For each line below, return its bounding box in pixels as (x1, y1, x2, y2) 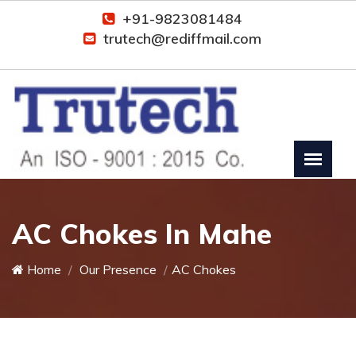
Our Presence (76, 261, 157, 277)
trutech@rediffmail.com (103, 29, 261, 48)
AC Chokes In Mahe (12, 215, 272, 251)
